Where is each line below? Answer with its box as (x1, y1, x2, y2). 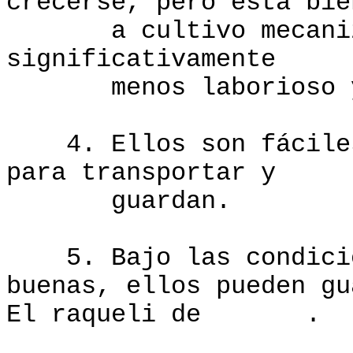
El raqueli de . (6, 301, 321, 329)
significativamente (6, 46, 276, 74)
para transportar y (6, 159, 276, 188)
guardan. (6, 188, 231, 216)
